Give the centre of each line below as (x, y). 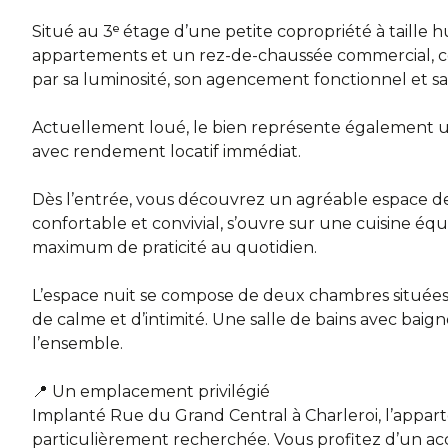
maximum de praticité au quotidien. (174, 248)
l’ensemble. (77, 344)
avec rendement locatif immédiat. (166, 152)
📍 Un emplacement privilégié (151, 392)
